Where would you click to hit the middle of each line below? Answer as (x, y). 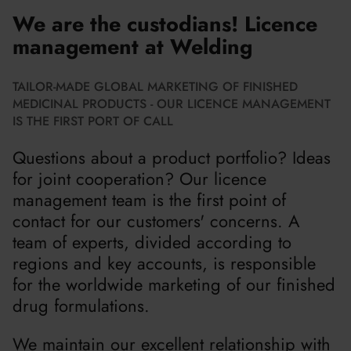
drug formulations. (81, 305)
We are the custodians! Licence (165, 24)
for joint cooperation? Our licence (139, 178)
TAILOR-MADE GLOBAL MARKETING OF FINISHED (155, 86)
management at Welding (132, 47)
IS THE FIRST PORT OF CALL (93, 121)
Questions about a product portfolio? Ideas (172, 157)
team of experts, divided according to (152, 242)
